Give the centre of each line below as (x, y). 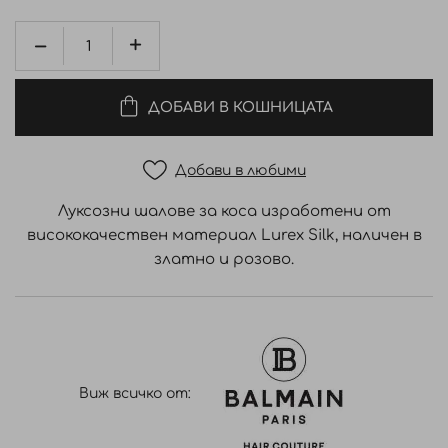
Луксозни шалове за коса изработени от (224, 211)
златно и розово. (224, 259)
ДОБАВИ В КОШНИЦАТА (240, 107)
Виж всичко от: (135, 393)
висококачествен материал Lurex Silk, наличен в (224, 235)
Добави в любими (240, 170)
